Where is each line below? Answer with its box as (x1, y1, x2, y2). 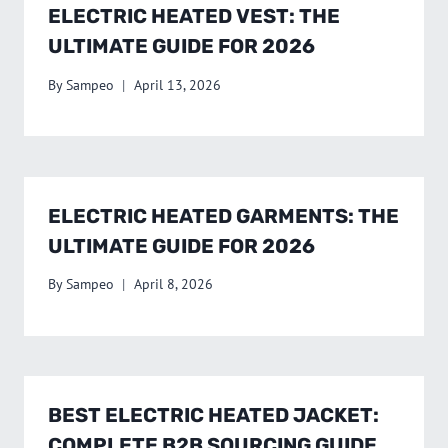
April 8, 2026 (134, 275, 214, 294)
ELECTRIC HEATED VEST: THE (48, 4, 340, 29)
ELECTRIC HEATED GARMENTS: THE (48, 203, 399, 228)
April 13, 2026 (134, 75, 222, 94)
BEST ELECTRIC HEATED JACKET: (48, 403, 379, 428)
